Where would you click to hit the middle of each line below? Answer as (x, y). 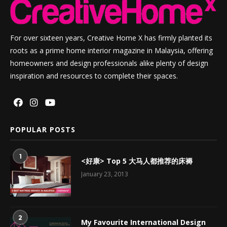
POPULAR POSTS (43, 129)
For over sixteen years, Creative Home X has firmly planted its (111, 37)
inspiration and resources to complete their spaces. (94, 75)
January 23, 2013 (105, 174)
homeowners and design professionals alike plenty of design (109, 63)
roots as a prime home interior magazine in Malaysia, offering (111, 50)
